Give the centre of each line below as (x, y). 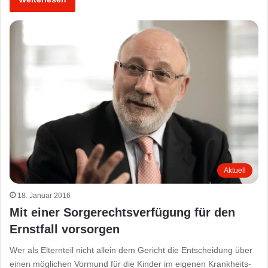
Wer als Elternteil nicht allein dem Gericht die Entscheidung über (131, 250)
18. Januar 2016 (44, 196)
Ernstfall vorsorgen (65, 229)
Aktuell (235, 171)
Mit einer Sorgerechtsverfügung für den (122, 213)
